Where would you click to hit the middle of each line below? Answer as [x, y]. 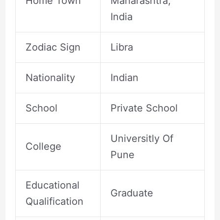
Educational [52, 185]
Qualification [54, 201]
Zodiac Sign [53, 47]
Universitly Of [142, 138]
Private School [144, 108]
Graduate [132, 193]
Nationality [50, 77]
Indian [124, 77]
